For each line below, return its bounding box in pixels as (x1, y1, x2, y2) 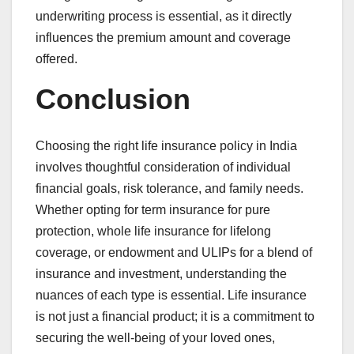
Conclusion (36, 83, 190, 116)
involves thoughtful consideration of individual (36, 160, 291, 175)
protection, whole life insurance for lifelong (36, 224, 271, 239)
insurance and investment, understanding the (36, 267, 287, 281)
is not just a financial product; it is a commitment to (36, 310, 314, 324)
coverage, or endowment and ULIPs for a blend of (36, 246, 312, 260)
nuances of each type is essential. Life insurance (36, 288, 307, 303)
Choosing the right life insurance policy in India (36, 139, 297, 153)
